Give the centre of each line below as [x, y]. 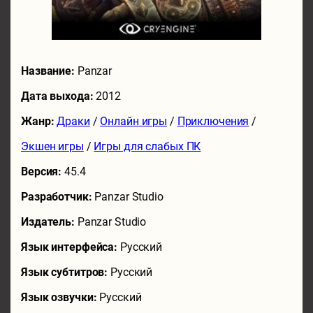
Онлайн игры [134, 121]
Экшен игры [52, 146]
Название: [49, 71]
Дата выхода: [59, 96]
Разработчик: [58, 197]
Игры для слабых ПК [147, 146]
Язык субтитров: [66, 272]
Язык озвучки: [60, 297]
